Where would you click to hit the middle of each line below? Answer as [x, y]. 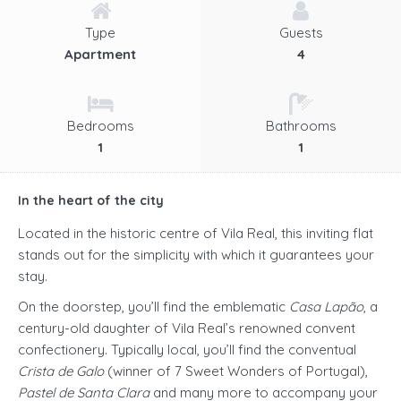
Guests [301, 33]
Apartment [100, 54]
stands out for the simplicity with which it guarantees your [196, 255]
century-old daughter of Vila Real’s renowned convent [187, 328]
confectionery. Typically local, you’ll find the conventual [187, 350]
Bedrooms [100, 126]
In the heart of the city [91, 200]
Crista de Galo [61, 371]
